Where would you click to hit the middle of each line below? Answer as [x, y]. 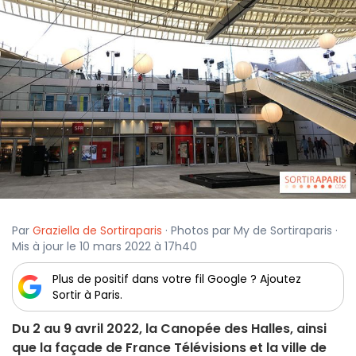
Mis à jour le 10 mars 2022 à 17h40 [104, 247]
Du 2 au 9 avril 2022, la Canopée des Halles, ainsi [169, 329]
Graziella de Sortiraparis [97, 231]
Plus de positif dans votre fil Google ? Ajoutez [177, 279]
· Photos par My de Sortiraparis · [250, 231]
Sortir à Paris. [87, 295]
